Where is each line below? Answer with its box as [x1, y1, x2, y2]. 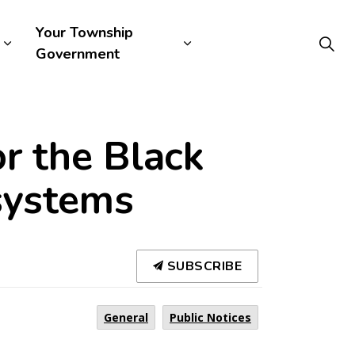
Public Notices [170, 310, 251, 325]
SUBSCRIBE [163, 258, 242, 275]
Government [35, 44, 120, 63]
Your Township [35, 23, 133, 42]
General [104, 310, 148, 325]
